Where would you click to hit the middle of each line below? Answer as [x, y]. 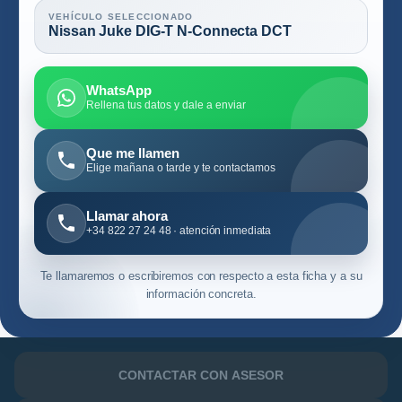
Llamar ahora [127, 216]
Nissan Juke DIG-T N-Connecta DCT [170, 30]
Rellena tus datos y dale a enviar [166, 105]
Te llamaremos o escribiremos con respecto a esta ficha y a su [201, 275]
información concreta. [201, 293]
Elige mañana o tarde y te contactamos [181, 168]
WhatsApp [119, 91]
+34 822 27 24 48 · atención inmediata [179, 231]
